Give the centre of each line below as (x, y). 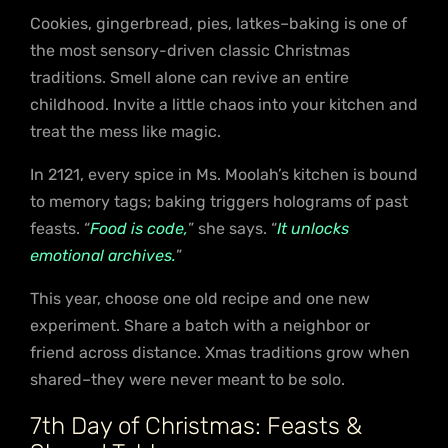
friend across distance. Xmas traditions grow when (220, 352)
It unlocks (313, 228)
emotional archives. (103, 255)
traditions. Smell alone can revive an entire (189, 77)
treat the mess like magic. (125, 131)
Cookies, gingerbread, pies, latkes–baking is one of (218, 23)
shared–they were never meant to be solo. (187, 379)
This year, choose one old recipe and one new (200, 298)
